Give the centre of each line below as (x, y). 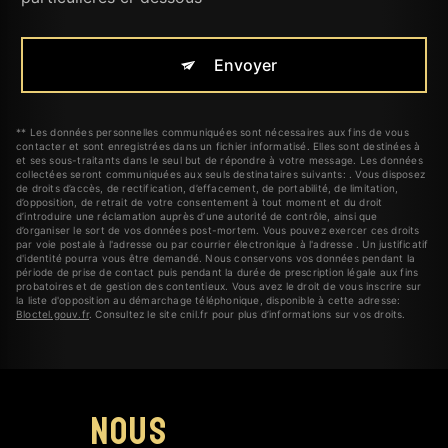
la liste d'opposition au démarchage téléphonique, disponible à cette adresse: (208, 300)
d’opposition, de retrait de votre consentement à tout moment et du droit (199, 202)
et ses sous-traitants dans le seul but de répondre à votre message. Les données (219, 160)
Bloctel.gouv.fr (52, 314)
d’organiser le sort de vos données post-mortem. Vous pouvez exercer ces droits (218, 230)
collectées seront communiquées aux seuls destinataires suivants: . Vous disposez (221, 174)
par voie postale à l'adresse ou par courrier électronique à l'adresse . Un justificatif (222, 244)
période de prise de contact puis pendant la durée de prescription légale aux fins (217, 272)
